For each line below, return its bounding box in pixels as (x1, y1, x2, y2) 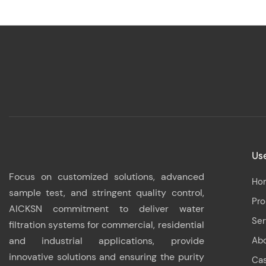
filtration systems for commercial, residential (9, 218, 204, 232)
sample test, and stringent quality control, (9, 186, 204, 199)
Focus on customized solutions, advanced (9, 170, 204, 183)
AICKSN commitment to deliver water (9, 202, 204, 216)
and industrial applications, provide (9, 235, 204, 248)
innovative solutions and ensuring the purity (9, 251, 204, 264)
